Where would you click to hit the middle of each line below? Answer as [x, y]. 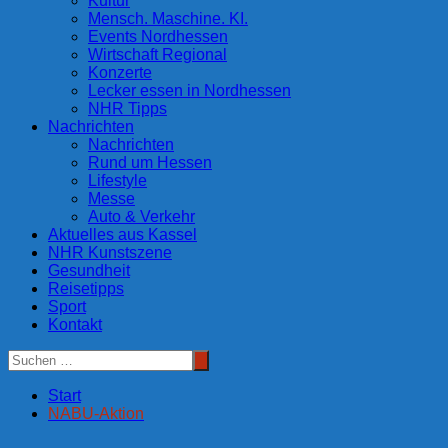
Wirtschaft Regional [157, 55]
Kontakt [75, 325]
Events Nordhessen [158, 37]
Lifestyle [117, 181]
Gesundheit [89, 271]
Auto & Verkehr [141, 217]
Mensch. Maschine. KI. [168, 19]
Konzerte [120, 73]
